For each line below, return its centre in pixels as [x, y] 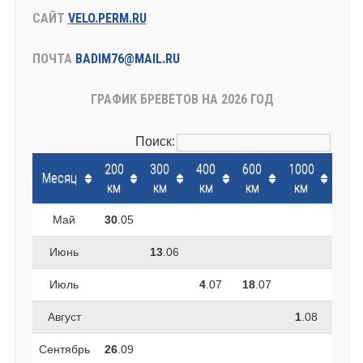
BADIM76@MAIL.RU [127, 59]
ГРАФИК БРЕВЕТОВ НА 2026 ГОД [182, 100]
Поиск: [156, 142]
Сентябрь [64, 350]
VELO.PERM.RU [107, 19]
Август [64, 317]
